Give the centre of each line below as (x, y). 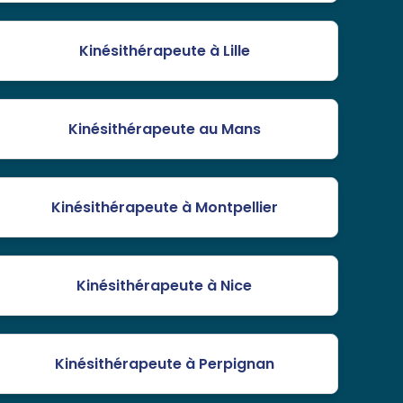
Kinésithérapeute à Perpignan (164, 364)
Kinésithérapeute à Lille (164, 51)
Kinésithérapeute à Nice (165, 286)
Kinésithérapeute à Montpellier (164, 208)
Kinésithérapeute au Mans (164, 130)
